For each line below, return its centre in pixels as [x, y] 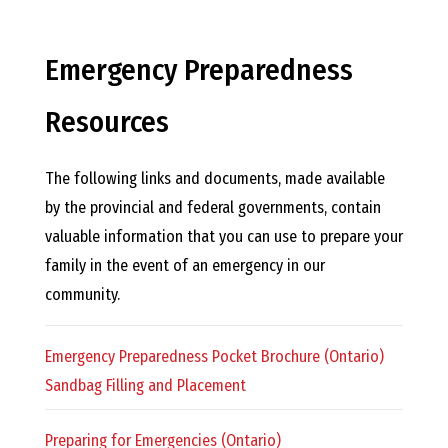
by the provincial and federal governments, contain [212, 208]
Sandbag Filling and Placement [145, 386]
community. [82, 295]
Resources [106, 123]
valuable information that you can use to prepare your [223, 237]
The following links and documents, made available [214, 179]
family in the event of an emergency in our [184, 266]
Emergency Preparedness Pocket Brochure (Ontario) [214, 357]
